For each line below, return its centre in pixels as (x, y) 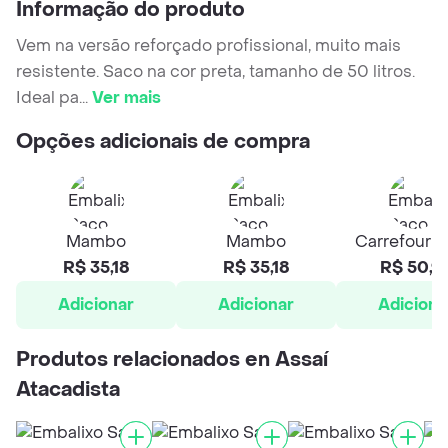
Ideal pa (47, 98)
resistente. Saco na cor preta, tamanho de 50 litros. (215, 72)
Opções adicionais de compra (163, 142)
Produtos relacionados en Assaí (172, 360)
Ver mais (126, 98)
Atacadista (68, 390)
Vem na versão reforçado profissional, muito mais (208, 46)
